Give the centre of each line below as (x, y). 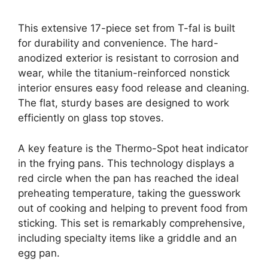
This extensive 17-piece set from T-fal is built (127, 28)
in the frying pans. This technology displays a (126, 163)
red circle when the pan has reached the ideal (128, 178)
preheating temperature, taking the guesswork (129, 193)
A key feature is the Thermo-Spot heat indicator (133, 148)
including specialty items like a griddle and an (127, 238)
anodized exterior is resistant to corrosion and (129, 58)
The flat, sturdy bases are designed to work (124, 103)
